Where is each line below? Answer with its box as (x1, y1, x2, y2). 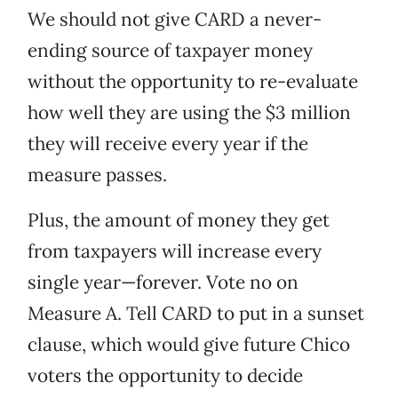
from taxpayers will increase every (28, 239, 322, 264)
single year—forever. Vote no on (28, 270, 298, 295)
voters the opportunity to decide (28, 363, 303, 388)
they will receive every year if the (28, 131, 308, 156)
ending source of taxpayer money (28, 38, 313, 63)
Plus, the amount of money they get (28, 208, 330, 233)
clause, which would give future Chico (28, 332, 350, 357)
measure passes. (28, 163, 167, 187)
